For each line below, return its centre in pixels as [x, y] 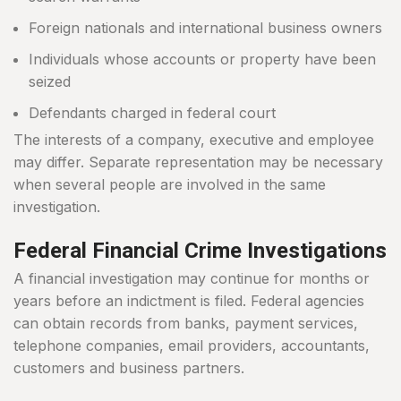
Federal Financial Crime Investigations [200, 251]
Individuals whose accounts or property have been [202, 60]
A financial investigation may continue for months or [192, 279]
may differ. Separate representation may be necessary [198, 162]
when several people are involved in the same [170, 185]
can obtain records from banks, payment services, [186, 324]
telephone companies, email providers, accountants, [192, 346]
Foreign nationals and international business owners [205, 28]
